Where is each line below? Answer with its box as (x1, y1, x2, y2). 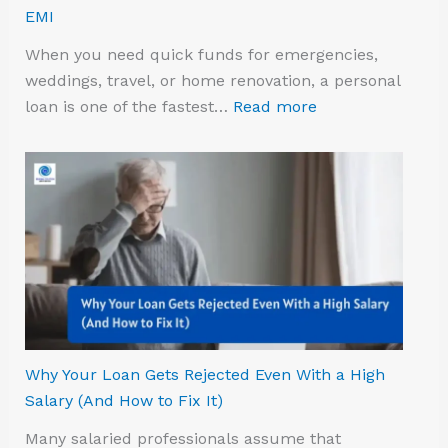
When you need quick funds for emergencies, (24, 44, 378, 64)
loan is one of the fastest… (24, 96, 233, 116)
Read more (232, 96, 317, 116)
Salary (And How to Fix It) (24, 391, 223, 411)
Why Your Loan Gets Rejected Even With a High (24, 365, 385, 385)
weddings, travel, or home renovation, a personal (24, 70, 400, 90)
